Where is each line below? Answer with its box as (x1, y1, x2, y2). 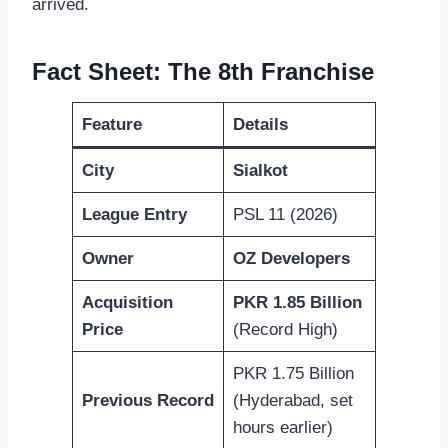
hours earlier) (232, 417, 333, 437)
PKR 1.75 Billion (232, 363, 354, 383)
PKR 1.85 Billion (232, 292, 362, 312)
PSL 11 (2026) (232, 204, 338, 224)
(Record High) (232, 319, 338, 339)
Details (232, 114, 288, 134)
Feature (81, 114, 142, 134)
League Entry (81, 204, 187, 224)
